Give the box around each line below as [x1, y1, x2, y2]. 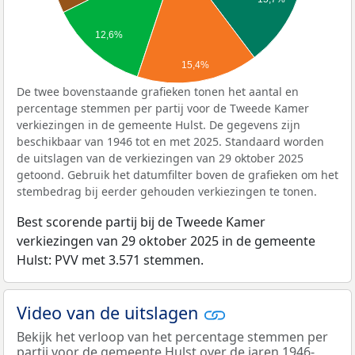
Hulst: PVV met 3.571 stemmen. [17, 250, 204, 269]
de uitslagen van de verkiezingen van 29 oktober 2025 [17, 150, 303, 166]
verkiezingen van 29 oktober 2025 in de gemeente [17, 231, 315, 250]
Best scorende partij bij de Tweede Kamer [17, 212, 265, 231]
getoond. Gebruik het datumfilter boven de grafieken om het [17, 166, 338, 182]
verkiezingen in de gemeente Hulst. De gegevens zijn [17, 116, 300, 132]
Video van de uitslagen [17, 300, 203, 324]
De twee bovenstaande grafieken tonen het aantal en [17, 83, 299, 99]
